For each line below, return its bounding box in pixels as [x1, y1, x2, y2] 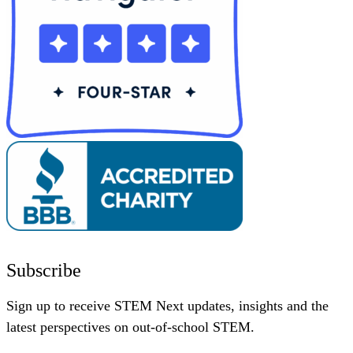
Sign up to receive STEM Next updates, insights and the [6, 297, 329, 314]
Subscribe [6, 259, 81, 281]
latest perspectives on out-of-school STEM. [6, 318, 255, 335]
